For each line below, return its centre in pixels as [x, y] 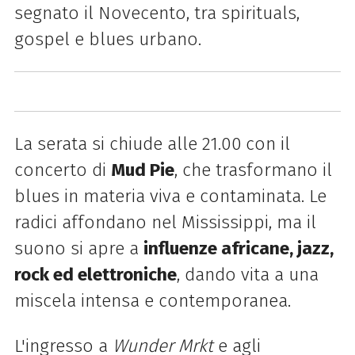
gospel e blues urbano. [107, 40]
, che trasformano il [253, 170]
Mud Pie [142, 170]
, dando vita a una [247, 274]
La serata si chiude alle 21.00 [128, 143]
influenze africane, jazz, [238, 248]
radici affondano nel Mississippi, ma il [165, 222]
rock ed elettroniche [95, 274]
